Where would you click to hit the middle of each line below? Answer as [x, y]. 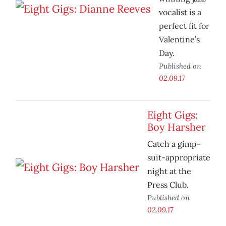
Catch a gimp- [174, 144]
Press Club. [168, 185]
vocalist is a [180, 12]
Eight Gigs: [173, 115]
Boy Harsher [177, 127]
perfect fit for [184, 26]
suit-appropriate [179, 158]
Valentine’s [179, 40]
